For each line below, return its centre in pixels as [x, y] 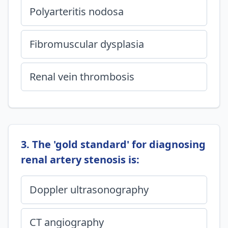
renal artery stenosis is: [80, 160]
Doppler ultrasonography [89, 190]
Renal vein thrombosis [82, 77]
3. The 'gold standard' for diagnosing [113, 144]
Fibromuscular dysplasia [87, 44]
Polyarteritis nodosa [77, 11]
